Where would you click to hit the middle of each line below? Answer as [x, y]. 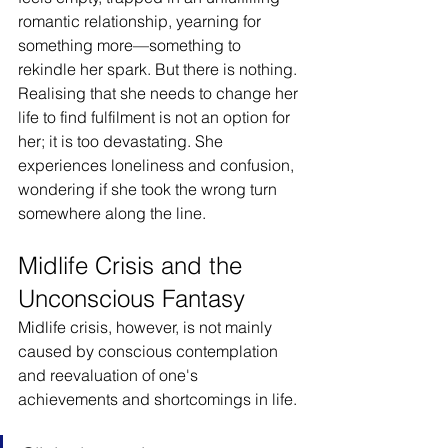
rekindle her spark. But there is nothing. [159, 69]
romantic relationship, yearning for [141, 21]
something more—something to [131, 45]
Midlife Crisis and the [133, 265]
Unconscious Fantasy [131, 298]
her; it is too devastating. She [122, 141]
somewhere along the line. [112, 213]
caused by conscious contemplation [150, 351]
